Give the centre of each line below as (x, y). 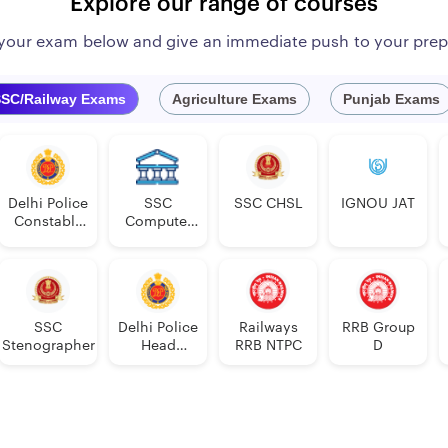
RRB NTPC (268, 345)
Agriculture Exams (234, 98)
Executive (48, 239)
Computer (158, 221)
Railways (268, 327)
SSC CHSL (268, 203)
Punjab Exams (391, 98)
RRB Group (378, 327)
